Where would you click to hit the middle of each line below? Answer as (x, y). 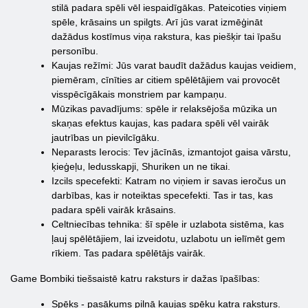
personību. (75, 51)
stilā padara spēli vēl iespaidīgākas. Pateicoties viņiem (169, 8)
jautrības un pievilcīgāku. (106, 137)
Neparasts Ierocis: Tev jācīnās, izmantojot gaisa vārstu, (171, 152)
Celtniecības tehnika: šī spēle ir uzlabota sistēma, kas (168, 224)
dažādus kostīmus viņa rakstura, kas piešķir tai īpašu (166, 36)
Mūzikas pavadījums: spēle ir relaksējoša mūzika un (164, 109)
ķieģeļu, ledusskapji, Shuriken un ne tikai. (141, 166)
